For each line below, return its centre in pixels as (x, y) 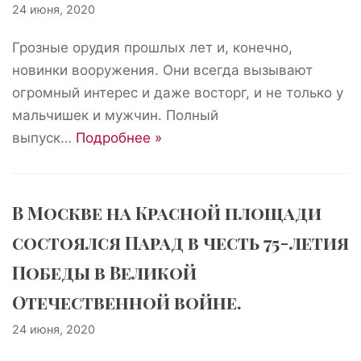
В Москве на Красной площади (167, 213)
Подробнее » (119, 138)
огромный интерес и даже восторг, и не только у (178, 93)
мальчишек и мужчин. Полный (115, 115)
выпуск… (44, 138)
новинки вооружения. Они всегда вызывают (162, 70)
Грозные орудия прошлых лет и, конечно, (152, 48)
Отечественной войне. (127, 302)
